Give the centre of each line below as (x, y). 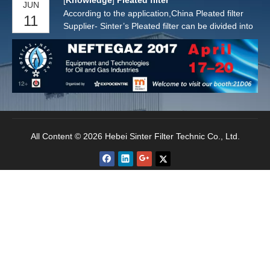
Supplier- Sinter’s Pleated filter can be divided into (158, 26)
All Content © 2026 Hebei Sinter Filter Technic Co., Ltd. (135, 137)
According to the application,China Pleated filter (153, 14)
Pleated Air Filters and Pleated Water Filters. (147, 39)
